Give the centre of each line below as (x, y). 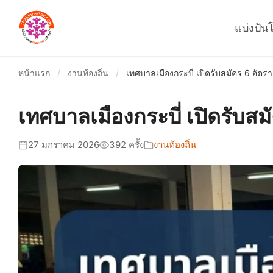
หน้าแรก (34, 73)
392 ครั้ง (126, 145)
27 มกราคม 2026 (64, 145)
